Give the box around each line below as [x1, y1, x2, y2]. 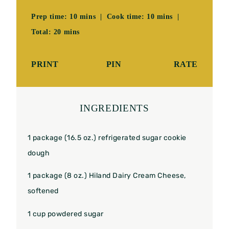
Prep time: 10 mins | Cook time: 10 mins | [31, 13, 182, 20]
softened [28, 187, 59, 196]
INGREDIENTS [80, 103, 149, 113]
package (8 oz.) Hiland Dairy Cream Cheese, [31, 171, 186, 180]
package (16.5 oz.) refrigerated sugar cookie [31, 133, 187, 142]
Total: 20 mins [31, 28, 80, 36]
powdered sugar [45, 209, 104, 218]
